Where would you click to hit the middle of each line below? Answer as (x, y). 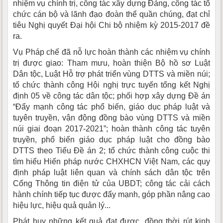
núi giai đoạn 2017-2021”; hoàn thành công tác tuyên (111, 128)
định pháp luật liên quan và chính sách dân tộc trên (111, 172)
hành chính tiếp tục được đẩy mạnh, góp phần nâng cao (111, 194)
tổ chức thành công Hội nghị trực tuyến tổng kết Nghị (111, 85)
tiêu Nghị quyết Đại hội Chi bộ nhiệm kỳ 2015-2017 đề (111, 25)
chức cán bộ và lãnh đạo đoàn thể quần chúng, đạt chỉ (111, 14)
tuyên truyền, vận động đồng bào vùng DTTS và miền (111, 117)
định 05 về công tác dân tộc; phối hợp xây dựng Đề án (111, 96)
